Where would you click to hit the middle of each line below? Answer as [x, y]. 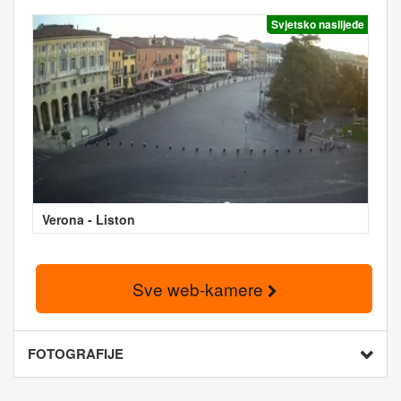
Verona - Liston [89, 219]
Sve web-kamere [200, 288]
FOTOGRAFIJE [76, 354]
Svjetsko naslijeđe [318, 24]
